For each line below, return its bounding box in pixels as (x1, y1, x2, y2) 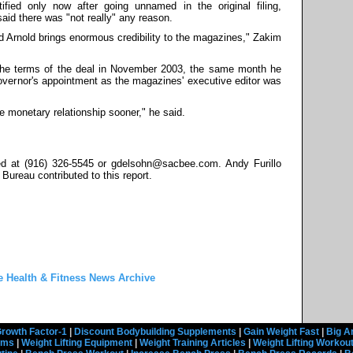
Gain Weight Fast (243, 326, 319, 337)
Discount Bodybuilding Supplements (73, 326, 236, 337)
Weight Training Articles (139, 337, 246, 348)
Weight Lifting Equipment (21, 337, 132, 348)
